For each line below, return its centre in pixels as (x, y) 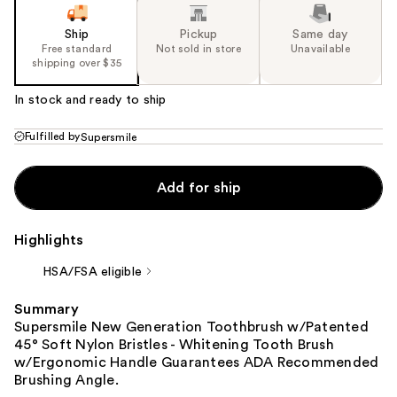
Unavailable (320, 49)
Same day (320, 35)
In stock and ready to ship (90, 101)
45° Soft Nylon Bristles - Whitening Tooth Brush (174, 345)
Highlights (49, 241)
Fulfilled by (53, 137)
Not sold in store (198, 49)
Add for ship (198, 188)
